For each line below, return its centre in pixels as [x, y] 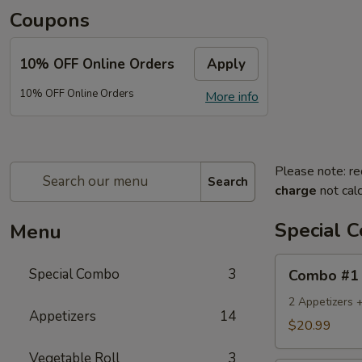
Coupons [50, 20]
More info [232, 97]
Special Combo [74, 274]
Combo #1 [324, 276]
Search [228, 181]
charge [296, 191]
